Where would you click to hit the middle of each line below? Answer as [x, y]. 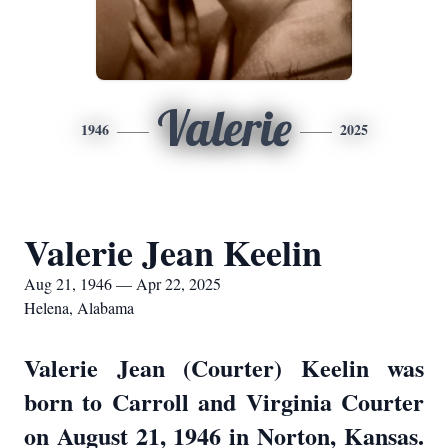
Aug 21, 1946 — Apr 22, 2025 [122, 283]
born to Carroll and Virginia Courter [224, 401]
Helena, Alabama [79, 307]
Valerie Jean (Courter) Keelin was [224, 367]
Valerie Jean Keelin [173, 252]
